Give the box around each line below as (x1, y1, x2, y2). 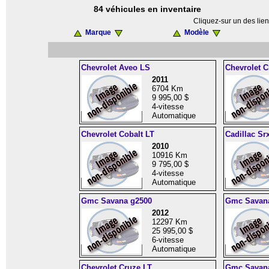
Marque (81, 28, 115, 37)
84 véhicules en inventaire (93, 4, 201, 14)
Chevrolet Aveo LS (80, 63, 150, 72)
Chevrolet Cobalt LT (80, 130, 154, 139)
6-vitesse (151, 235, 184, 244)
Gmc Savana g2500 (80, 196, 152, 205)
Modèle (180, 28, 213, 37)
